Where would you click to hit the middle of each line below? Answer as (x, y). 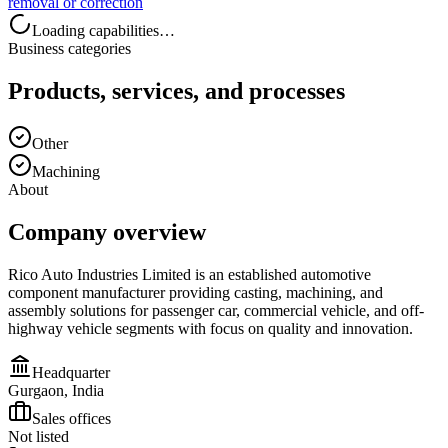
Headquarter (71, 372)
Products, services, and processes (176, 90)
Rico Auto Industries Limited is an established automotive (189, 274)
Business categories (69, 48)
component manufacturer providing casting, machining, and (195, 292)
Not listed (38, 436)
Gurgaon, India (56, 390)
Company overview (107, 231)
